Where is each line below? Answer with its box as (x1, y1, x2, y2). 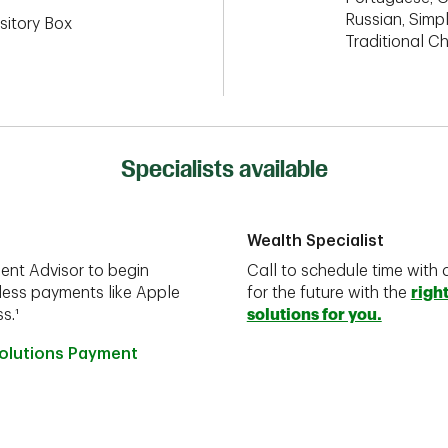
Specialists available (120, 155, 328, 183)
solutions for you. (246, 307, 382, 323)
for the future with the (246, 285, 411, 301)
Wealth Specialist (246, 233, 384, 249)
